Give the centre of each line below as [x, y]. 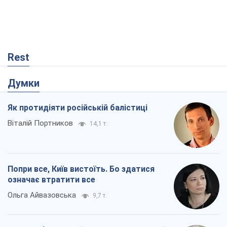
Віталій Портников [40, 123]
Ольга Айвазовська [42, 195]
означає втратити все [51, 180]
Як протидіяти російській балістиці [78, 108]
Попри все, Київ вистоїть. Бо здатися [81, 169]
